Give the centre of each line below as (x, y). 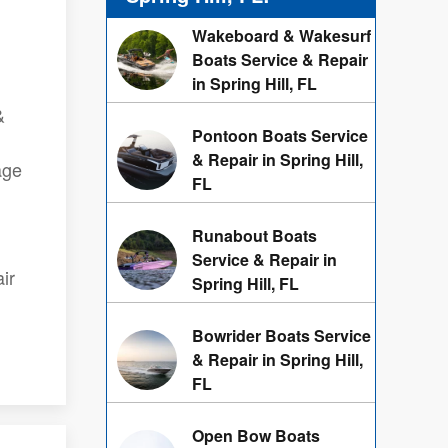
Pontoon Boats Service (280, 135)
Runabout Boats (254, 235)
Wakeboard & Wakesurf (281, 35)
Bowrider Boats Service (281, 335)
